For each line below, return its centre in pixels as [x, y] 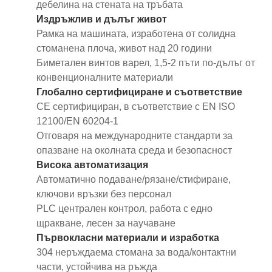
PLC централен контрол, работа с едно [124, 208]
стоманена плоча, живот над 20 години [124, 48]
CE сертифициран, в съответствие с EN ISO [136, 106]
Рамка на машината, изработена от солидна [136, 33]
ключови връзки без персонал [104, 194]
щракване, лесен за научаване [106, 223]
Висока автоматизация [92, 165]
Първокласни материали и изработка [128, 237]
